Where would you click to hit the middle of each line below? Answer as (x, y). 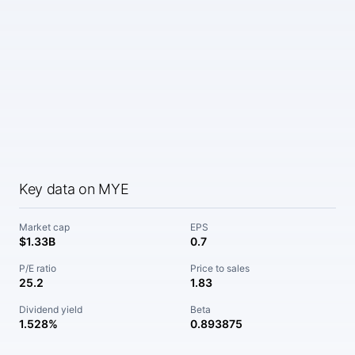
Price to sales (220, 268)
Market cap (44, 227)
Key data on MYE (74, 189)
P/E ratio (38, 268)
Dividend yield (51, 309)
